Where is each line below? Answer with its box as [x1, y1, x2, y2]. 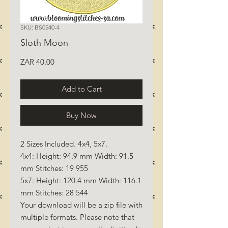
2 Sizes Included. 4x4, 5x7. [20, 138, 107, 149]
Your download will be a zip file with [20, 199, 142, 210]
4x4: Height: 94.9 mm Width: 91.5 [20, 151, 133, 161]
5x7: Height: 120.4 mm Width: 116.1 [20, 175, 141, 185]
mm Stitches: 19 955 [20, 163, 88, 173]
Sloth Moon [20, 37, 68, 48]
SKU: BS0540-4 [20, 23, 60, 31]
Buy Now [66, 110, 97, 120]
